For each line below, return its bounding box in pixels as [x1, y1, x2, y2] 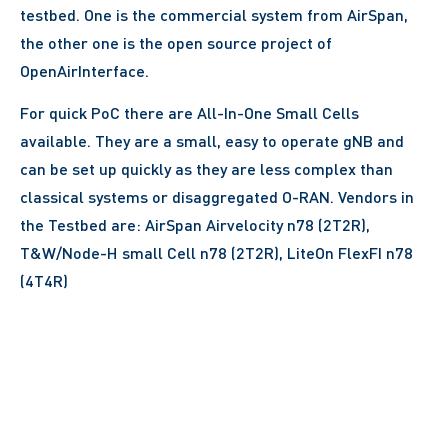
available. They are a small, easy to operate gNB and [20, 131, 404, 151]
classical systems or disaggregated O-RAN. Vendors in [20, 187, 414, 207]
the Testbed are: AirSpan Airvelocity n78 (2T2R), [20, 215, 370, 235]
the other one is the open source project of [20, 32, 332, 52]
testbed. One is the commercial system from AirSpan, [20, 4, 408, 24]
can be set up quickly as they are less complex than [20, 159, 393, 179]
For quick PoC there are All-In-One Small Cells [20, 103, 359, 123]
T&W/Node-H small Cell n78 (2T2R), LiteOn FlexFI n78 [20, 243, 413, 263]
